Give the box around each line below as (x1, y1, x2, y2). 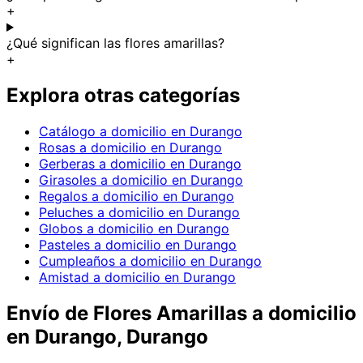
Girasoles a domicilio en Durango (39, 171, 243, 188)
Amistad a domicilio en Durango (39, 268, 236, 285)
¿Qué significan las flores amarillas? (6, 35, 224, 52)
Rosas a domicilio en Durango (39, 139, 222, 156)
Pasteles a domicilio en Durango (39, 236, 237, 253)
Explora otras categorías (6, 83, 240, 107)
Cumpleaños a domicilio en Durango (39, 252, 262, 269)
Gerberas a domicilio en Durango (39, 155, 241, 172)
